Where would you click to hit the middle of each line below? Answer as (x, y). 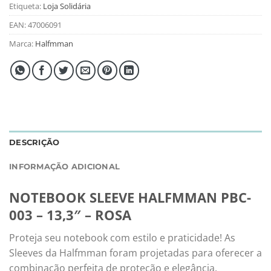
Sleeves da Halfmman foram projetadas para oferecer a (135, 253)
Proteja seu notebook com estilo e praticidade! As (122, 238)
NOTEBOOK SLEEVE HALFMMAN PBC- (130, 197)
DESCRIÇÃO (34, 142)
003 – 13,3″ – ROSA (70, 215)
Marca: (22, 43)
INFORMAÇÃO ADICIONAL (65, 166)
